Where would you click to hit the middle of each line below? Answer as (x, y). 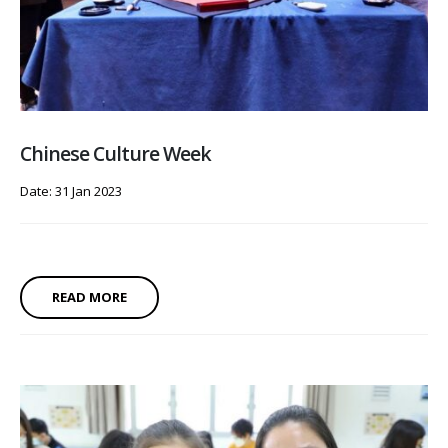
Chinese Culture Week (116, 154)
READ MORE (89, 297)
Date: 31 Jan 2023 (71, 191)
